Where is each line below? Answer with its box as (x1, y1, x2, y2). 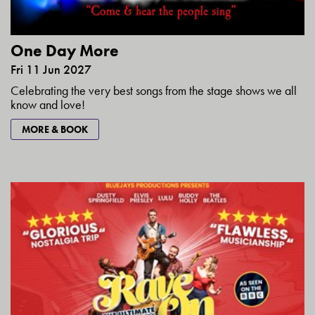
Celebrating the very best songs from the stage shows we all (11, 82, 297, 99)
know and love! (11, 96, 88, 113)
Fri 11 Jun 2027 (11, 61, 91, 78)
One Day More (11, 40, 119, 62)
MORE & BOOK (22, 123, 88, 136)
